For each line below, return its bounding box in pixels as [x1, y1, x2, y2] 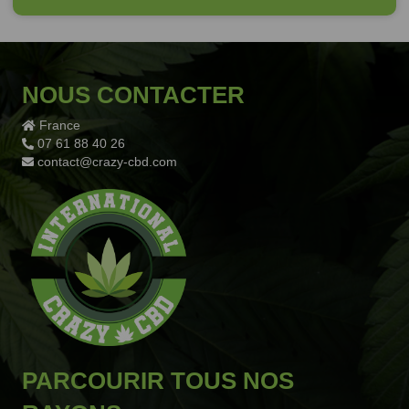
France [36, 117, 80, 132]
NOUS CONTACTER [22, 80, 245, 109]
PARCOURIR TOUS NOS [22, 366, 294, 394]
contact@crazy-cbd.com [37, 153, 177, 169]
